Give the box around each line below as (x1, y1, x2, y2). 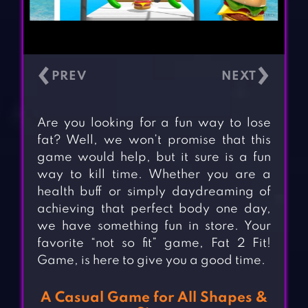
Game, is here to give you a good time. (36, 254, 265, 267)
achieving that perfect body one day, (36, 203, 272, 216)
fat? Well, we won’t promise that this (36, 134, 272, 147)
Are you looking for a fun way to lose (36, 117, 272, 130)
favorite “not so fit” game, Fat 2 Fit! (36, 237, 272, 250)
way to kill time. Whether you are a (36, 168, 272, 181)
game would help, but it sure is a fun (36, 151, 272, 164)
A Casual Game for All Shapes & (40, 291, 267, 306)
